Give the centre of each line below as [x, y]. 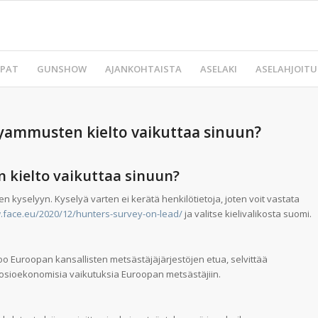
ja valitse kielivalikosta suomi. [247, 214]
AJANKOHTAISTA [143, 69]
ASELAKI [219, 69]
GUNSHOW [62, 69]
